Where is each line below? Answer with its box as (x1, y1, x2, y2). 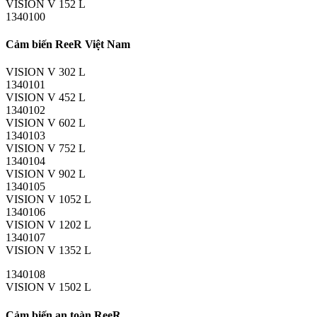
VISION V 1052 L (6, 193, 91, 206)
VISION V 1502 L (6, 281, 91, 294)
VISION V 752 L (6, 142, 86, 155)
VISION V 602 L (6, 117, 86, 129)
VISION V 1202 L (6, 219, 91, 231)
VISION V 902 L (6, 168, 86, 180)
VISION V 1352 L (6, 244, 91, 257)
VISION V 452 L (6, 91, 86, 104)
